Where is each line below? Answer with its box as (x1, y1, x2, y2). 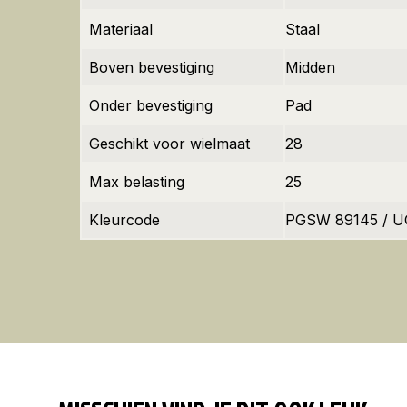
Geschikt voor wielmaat (89, 134, 250, 153)
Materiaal (89, 20, 153, 38)
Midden (285, 58, 335, 76)
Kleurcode (89, 211, 160, 229)
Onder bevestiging (89, 96, 213, 114)
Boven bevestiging (89, 58, 214, 76)
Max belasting (89, 173, 184, 191)
